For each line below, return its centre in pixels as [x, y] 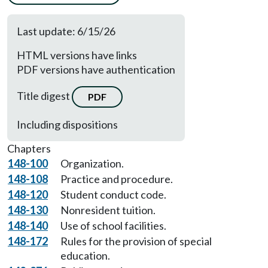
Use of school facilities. [113, 226]
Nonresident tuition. [108, 210]
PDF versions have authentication [96, 69]
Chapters [29, 148]
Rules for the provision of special [136, 241]
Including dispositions [67, 124]
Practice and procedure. [117, 179]
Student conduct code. [113, 194]
